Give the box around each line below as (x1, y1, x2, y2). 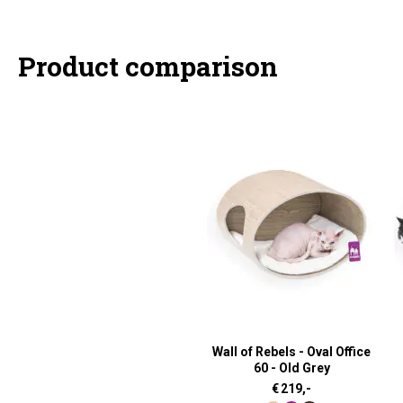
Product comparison (18, 49, 278, 84)
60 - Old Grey (253, 361, 330, 375)
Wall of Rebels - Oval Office (212, 345, 371, 359)
